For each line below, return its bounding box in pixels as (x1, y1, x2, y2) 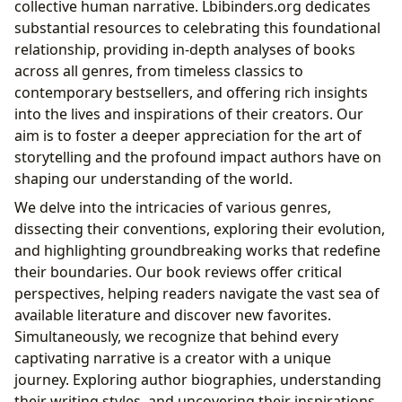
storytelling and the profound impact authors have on (14, 146, 381, 167)
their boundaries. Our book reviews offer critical (14, 261, 342, 282)
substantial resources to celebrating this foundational (14, 17, 380, 38)
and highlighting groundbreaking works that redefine (14, 240, 380, 260)
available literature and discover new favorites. (14, 304, 331, 325)
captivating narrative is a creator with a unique (14, 347, 331, 368)
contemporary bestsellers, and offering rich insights (14, 82, 368, 102)
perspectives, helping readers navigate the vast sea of (14, 283, 380, 303)
